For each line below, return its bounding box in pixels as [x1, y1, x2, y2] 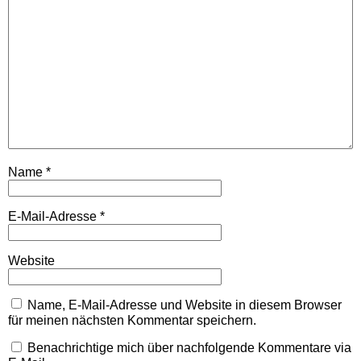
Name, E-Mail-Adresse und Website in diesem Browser [27, 297, 342, 312]
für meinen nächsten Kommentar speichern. [8, 313, 256, 327]
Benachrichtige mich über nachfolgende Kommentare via [27, 340, 351, 355]
